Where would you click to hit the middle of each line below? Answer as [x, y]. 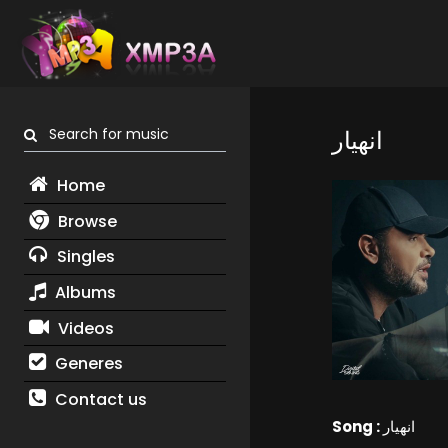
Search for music [103, 134]
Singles [83, 257]
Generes [86, 364]
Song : [357, 427]
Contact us [98, 399]
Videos [83, 328]
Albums [83, 292]
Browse [85, 221]
